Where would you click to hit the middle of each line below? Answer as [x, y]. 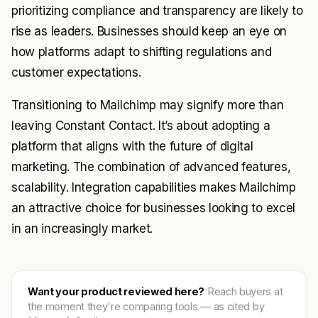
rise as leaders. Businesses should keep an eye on [149, 32]
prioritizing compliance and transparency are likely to [157, 11]
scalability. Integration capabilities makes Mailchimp [154, 188]
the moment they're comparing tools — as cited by [146, 307]
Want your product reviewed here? [116, 292]
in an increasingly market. [82, 229]
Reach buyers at [244, 292]
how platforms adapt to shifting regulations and [142, 52]
